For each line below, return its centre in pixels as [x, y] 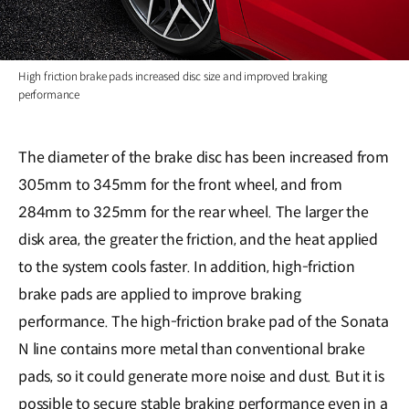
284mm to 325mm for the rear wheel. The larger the [194, 213]
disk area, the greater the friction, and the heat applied [199, 240]
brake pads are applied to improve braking [160, 295]
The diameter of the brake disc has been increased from [204, 158]
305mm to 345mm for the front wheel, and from [180, 185]
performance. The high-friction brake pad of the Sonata [204, 322]
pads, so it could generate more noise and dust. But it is [202, 377]
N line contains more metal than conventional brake [192, 350]
